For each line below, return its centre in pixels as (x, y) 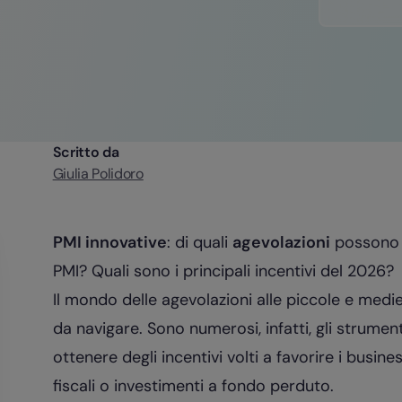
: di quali (199, 242)
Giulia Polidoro (98, 174)
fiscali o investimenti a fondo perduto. (193, 386)
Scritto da (86, 152)
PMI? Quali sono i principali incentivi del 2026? (223, 271)
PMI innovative (109, 242)
